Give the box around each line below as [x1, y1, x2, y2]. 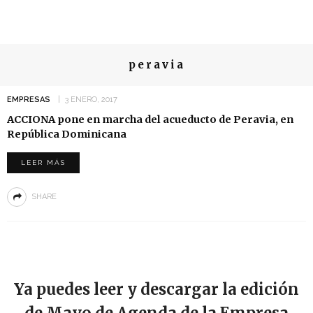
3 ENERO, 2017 [65, 95, 117, 104]
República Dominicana [7, 128, 126, 140]
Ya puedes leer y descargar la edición [14, 279, 299, 299]
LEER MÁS [21, 159, 66, 166]
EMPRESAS [7, 95, 50, 104]
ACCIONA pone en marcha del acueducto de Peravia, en [7, 113, 293, 126]
